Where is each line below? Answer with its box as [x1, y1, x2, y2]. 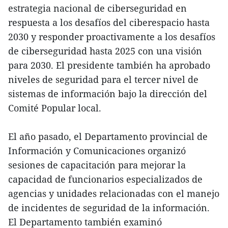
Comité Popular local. [8, 102, 101, 115]
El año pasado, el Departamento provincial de [8, 130, 208, 143]
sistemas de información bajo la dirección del [8, 88, 207, 100]
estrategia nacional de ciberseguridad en [8, 2, 187, 15]
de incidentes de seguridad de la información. [8, 202, 210, 214]
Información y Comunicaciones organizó [8, 145, 186, 157]
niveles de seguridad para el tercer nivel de [8, 73, 198, 86]
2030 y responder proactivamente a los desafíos [8, 31, 215, 43]
